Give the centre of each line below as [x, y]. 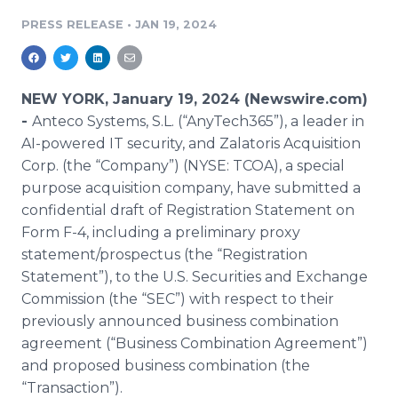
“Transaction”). [72, 388]
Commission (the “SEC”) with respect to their [178, 299]
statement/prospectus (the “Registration [164, 255]
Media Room [102, 14]
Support [87, 73]
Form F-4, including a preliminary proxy [161, 232]
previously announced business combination [180, 321]
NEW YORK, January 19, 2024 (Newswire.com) [195, 99]
